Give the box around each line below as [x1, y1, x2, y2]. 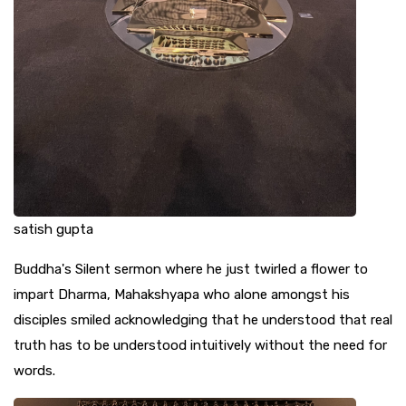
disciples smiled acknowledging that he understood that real [14, 311, 392, 328]
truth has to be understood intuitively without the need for [14, 336, 387, 353]
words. [14, 362, 55, 379]
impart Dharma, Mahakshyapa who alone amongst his [14, 285, 350, 303]
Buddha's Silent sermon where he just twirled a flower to [14, 260, 368, 277]
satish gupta [14, 220, 93, 237]
